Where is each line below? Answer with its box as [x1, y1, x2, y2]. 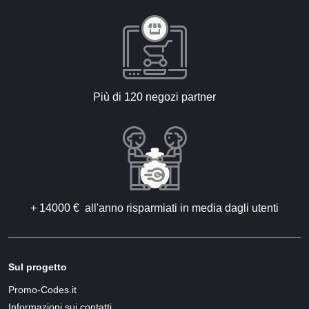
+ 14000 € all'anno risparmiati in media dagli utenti [30, 202, 279, 214]
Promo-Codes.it [8, 284, 77, 295]
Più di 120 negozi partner [93, 91, 216, 103]
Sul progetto [8, 261, 67, 272]
